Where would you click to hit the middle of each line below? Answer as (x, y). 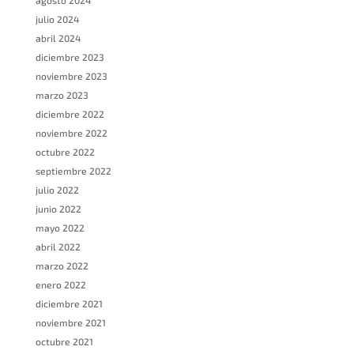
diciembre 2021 (69, 304)
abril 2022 (58, 247)
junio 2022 (58, 209)
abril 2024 (58, 38)
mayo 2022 (60, 228)
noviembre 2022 (71, 133)
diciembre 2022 (70, 114)
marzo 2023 (62, 95)
